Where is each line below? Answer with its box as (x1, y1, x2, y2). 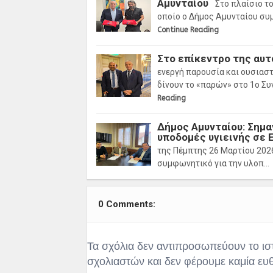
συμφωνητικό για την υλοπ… (157, 158, 269, 168)
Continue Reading (157, 25, 219, 34)
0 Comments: (98, 198, 155, 210)
